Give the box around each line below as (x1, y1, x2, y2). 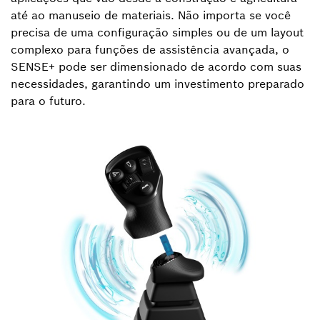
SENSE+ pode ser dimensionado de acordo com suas (11, 59, 301, 74)
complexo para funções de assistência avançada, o (11, 42, 289, 57)
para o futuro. (11, 94, 86, 109)
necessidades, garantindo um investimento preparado (11, 76, 304, 91)
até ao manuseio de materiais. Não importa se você (11, 8, 291, 23)
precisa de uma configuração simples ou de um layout (11, 25, 304, 40)
